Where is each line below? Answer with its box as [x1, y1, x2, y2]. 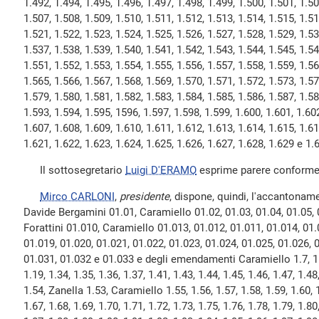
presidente [120, 190, 169, 203]
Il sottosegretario [23, 164, 125, 177]
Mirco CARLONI [40, 190, 115, 203]
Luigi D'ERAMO [125, 164, 197, 177]
